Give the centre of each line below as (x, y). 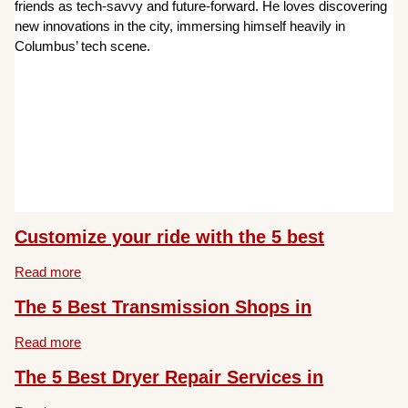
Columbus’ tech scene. (83, 46)
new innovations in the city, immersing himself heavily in (180, 25)
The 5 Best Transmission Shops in (163, 307)
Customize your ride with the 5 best (170, 237)
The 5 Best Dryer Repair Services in (169, 377)
